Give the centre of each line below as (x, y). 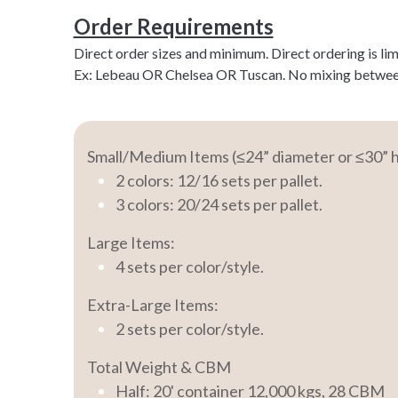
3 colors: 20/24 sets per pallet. (219, 204)
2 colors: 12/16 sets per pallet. (219, 180)
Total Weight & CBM (159, 366)
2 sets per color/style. (189, 328)
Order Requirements (173, 26)
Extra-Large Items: (152, 304)
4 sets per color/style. (189, 266)
